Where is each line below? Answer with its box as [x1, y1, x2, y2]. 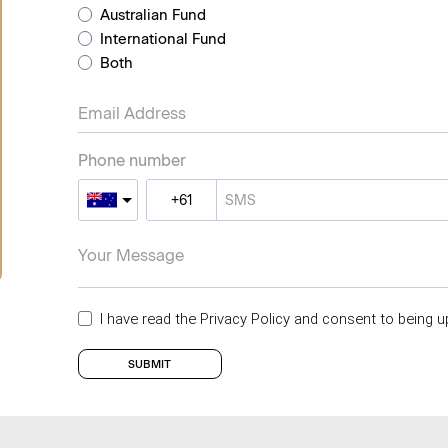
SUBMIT [127, 357, 172, 372]
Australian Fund [99, 6, 206, 25]
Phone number [77, 151, 186, 171]
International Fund [99, 30, 226, 49]
